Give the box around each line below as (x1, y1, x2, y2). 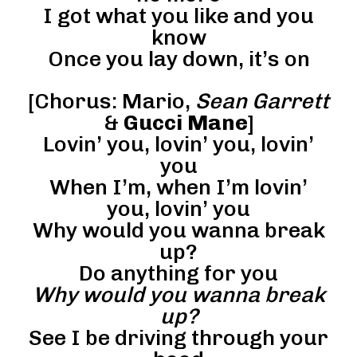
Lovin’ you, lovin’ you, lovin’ (43, 131, 314, 157)
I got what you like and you (43, 2, 314, 29)
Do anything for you (79, 260, 278, 286)
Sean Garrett (195, 88, 329, 114)
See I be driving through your (29, 324, 328, 351)
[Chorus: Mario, (28, 88, 195, 114)
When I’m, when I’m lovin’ (49, 174, 308, 200)
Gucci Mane (123, 109, 248, 135)
